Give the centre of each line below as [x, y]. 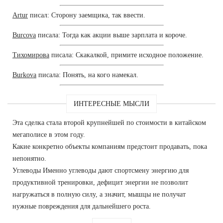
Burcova [24, 35]
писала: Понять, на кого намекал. [87, 75]
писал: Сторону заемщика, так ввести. [87, 15]
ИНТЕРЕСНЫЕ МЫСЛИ [111, 104]
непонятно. [29, 158]
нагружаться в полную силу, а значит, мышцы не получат [99, 194]
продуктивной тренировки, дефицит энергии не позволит [100, 182]
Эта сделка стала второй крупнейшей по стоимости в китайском [109, 122]
